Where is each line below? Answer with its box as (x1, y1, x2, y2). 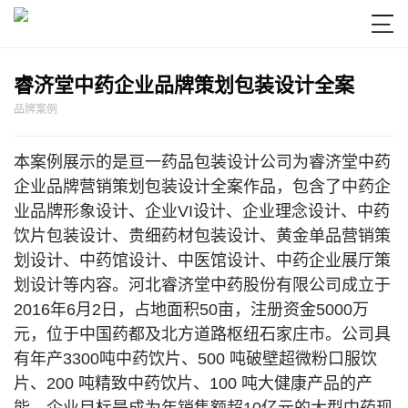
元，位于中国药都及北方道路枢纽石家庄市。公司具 (14, 325, 391, 343)
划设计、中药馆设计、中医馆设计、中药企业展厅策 (14, 251, 391, 270)
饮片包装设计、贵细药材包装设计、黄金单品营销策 (14, 227, 391, 245)
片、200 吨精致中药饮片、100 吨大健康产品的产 (14, 374, 372, 393)
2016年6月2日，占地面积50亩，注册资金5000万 (14, 301, 369, 319)
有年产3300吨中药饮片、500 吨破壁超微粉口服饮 (14, 350, 377, 368)
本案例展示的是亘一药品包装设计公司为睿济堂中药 (14, 153, 391, 171)
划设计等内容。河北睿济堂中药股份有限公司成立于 (14, 276, 391, 294)
